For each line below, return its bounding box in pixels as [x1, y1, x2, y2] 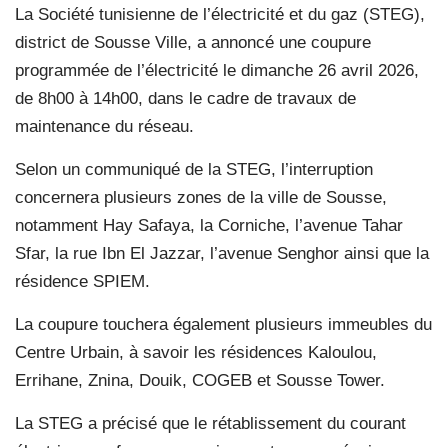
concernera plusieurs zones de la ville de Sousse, [15, 187, 387, 207]
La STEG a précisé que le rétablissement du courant [15, 413, 406, 433]
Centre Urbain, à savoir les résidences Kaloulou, [15, 342, 377, 362]
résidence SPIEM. [15, 271, 150, 291]
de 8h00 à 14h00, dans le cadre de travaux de [15, 88, 356, 108]
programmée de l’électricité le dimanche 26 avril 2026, [15, 60, 419, 80]
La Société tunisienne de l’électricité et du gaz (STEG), [15, 4, 425, 24]
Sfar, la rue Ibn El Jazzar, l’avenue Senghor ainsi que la [15, 243, 429, 263]
